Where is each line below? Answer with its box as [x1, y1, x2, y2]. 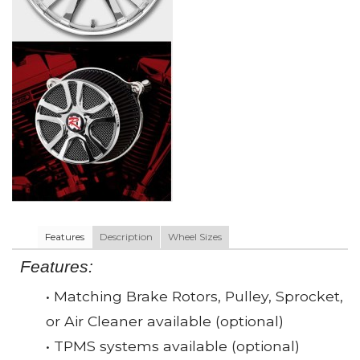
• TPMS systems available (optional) [46, 337, 300, 355]
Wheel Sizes [168, 230, 222, 243]
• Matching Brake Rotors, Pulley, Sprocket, [46, 288, 343, 305]
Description [100, 230, 153, 243]
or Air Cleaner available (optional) [46, 313, 284, 330]
